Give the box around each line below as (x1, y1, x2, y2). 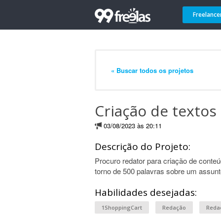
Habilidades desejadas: (95, 186, 197, 199)
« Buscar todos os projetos (111, 65, 193, 75)
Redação (162, 204, 186, 211)
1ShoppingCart (102, 204, 142, 211)
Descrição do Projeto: (95, 140, 190, 153)
